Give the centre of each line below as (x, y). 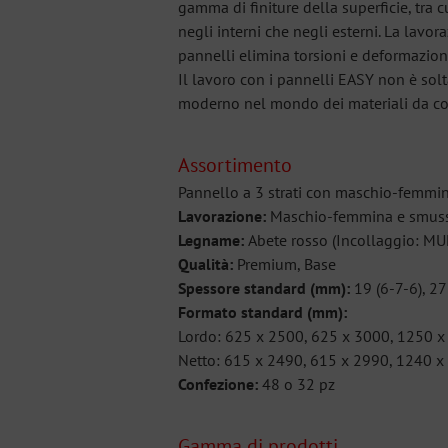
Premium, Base (286, 264)
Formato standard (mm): (262, 312)
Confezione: (218, 384)
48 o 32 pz (296, 384)
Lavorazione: (222, 216)
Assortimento (235, 165)
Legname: (213, 240)
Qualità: (207, 264)
